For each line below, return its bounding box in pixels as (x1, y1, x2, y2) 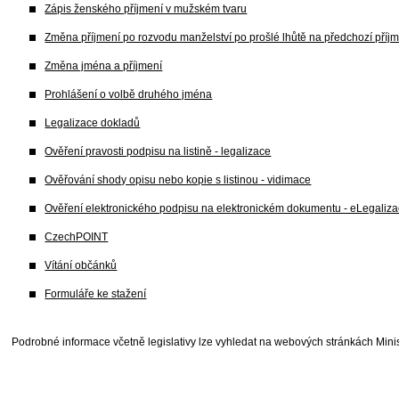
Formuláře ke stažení (45, 288, 147, 300)
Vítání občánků (45, 259, 118, 272)
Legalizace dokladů (45, 117, 141, 129)
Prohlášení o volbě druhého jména (45, 88, 213, 101)
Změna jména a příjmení (45, 60, 163, 72)
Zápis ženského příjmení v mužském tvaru (45, 3, 248, 15)
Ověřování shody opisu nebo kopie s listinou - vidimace (45, 174, 312, 186)
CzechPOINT (45, 231, 109, 243)
